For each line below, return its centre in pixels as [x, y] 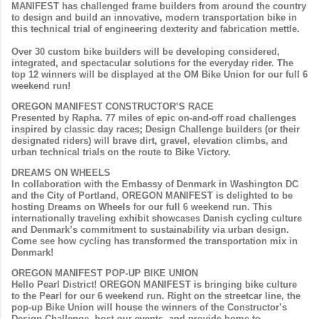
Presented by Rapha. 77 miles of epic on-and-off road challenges [154, 118]
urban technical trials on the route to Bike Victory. [121, 152]
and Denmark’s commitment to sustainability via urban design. [150, 230]
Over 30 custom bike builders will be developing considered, [146, 52]
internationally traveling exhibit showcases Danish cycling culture [157, 219]
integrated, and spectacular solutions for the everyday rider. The [152, 63]
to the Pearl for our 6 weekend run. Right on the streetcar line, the [156, 296]
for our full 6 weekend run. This [203, 207]
